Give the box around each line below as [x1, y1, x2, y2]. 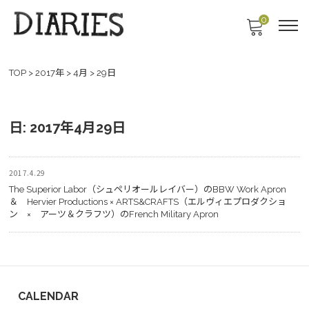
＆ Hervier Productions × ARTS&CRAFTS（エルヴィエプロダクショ [9, 197, 286, 207]
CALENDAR [18, 290, 79, 303]
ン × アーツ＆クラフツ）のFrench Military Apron [9, 209, 219, 219]
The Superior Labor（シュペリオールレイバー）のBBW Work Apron [9, 184, 295, 195]
